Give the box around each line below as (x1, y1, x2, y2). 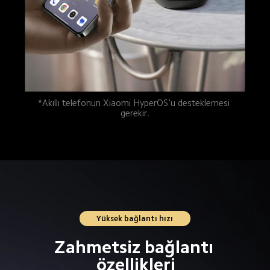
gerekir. (120, 108, 149, 118)
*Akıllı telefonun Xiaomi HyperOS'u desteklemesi (37, 98, 232, 108)
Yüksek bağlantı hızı (96, 214, 174, 222)
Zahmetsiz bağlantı (54, 237, 218, 256)
